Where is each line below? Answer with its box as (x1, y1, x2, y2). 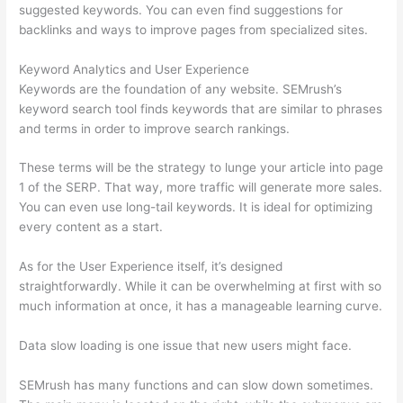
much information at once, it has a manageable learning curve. (19, 299, 383, 314)
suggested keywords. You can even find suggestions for (19, 2, 344, 17)
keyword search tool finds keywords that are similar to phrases (19, 101, 383, 116)
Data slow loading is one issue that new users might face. (19, 338, 353, 354)
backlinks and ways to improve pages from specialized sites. (19, 22, 369, 37)
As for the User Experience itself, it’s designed (19, 259, 283, 274)
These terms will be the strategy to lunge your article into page (19, 160, 384, 175)
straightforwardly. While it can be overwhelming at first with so (19, 279, 382, 294)
